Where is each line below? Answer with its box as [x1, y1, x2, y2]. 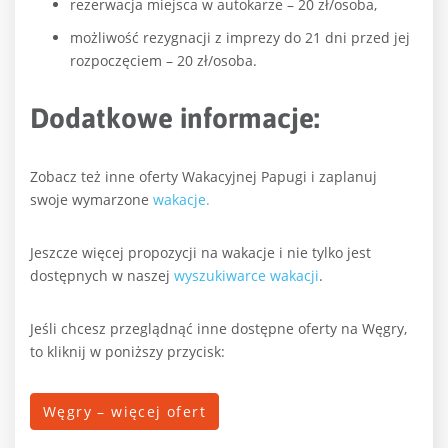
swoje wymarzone [30, 190, 153, 210]
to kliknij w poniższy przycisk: [30, 342, 225, 362]
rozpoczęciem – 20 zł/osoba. [70, 51, 257, 71]
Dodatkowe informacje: [30, 102, 320, 135]
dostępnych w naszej [30, 266, 174, 286]
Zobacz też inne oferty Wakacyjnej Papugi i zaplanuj [30, 167, 377, 187]
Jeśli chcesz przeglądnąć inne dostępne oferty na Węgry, [30, 319, 407, 339]
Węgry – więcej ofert [43, 402, 206, 422]
